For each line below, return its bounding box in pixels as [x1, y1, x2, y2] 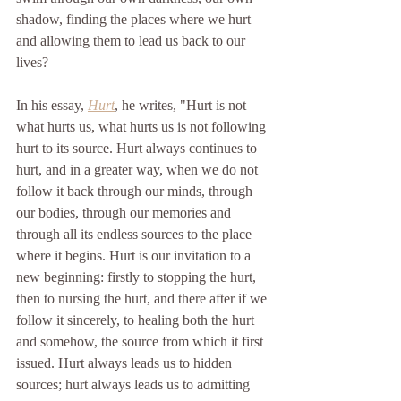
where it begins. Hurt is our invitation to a [16, 247, 254, 263]
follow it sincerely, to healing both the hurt [16, 311, 258, 328]
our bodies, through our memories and [16, 204, 235, 220]
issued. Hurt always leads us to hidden [16, 354, 235, 371]
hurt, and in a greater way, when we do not [16, 161, 261, 177]
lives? [16, 54, 52, 70]
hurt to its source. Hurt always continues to [16, 140, 260, 156]
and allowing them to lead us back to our [16, 32, 249, 48]
